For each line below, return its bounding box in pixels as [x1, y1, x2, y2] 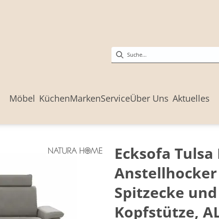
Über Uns [130, 92, 169, 104]
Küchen [39, 92, 70, 104]
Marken [70, 92, 101, 104]
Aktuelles [173, 92, 210, 104]
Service [101, 92, 130, 104]
